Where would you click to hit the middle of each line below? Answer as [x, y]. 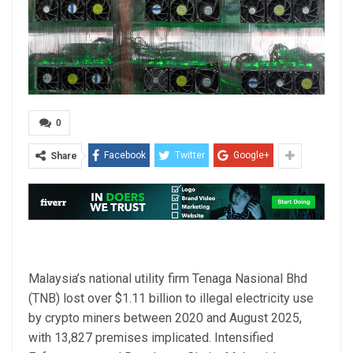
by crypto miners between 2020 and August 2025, [165, 318]
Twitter [190, 155]
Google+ [251, 155]
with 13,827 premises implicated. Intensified [151, 337]
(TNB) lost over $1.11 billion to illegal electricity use [171, 298]
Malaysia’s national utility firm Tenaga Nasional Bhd [168, 278]
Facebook [125, 155]
